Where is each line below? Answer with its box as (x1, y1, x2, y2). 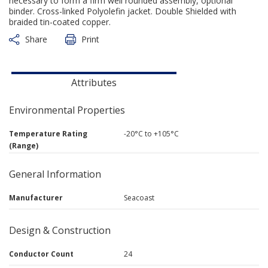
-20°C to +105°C (124, 129, 179, 139)
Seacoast (124, 193, 155, 203)
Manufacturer (9, 193, 63, 203)
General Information (9, 167, 101, 181)
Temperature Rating (9, 129, 87, 139)
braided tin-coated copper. (9, 16, 111, 28)
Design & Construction (9, 224, 111, 237)
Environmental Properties (9, 103, 125, 117)
